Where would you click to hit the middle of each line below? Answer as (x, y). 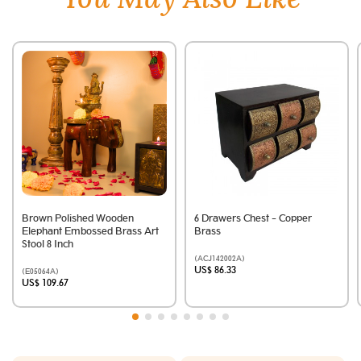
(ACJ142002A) (220, 259)
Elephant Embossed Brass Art (90, 231)
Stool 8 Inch (48, 244)
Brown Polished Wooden (78, 218)
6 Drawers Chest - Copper (253, 218)
